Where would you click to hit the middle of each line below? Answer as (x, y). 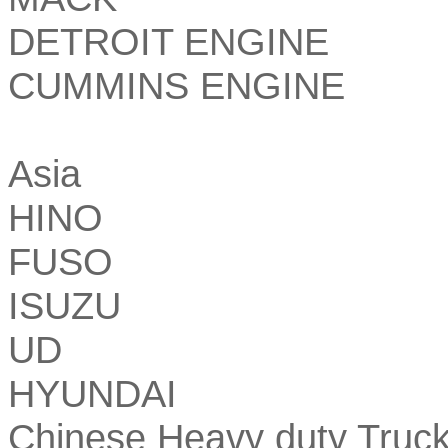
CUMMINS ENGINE (176, 85)
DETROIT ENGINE (168, 41)
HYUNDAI (92, 393)
